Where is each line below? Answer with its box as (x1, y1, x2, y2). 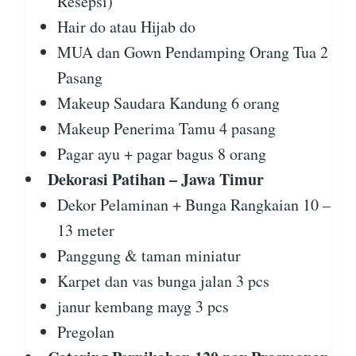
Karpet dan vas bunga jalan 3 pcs (57, 270, 269, 292)
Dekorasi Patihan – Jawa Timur (48, 168, 264, 192)
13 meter (57, 219, 114, 242)
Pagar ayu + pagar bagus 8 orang (57, 143, 266, 165)
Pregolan (57, 321, 114, 343)
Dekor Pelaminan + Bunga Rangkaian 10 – (57, 194, 331, 216)
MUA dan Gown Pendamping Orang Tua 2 (57, 41, 328, 64)
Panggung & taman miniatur (57, 245, 241, 267)
